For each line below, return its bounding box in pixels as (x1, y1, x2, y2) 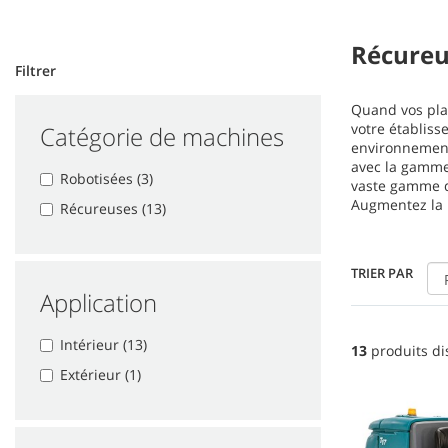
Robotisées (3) (60, 169, 153, 189)
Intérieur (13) (60, 335, 147, 355)
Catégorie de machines (40, 120, 284, 154)
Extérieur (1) (60, 365, 141, 385)
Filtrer (15, 61, 56, 81)
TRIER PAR (351, 264, 413, 283)
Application (40, 286, 157, 320)
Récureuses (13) (60, 199, 166, 219)
